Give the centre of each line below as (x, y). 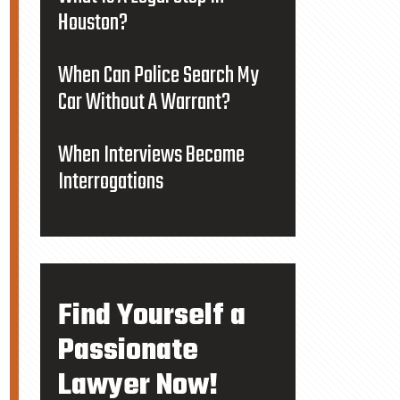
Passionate (128, 351)
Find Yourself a (151, 317)
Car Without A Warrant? (144, 103)
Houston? (92, 23)
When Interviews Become (151, 155)
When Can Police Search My (158, 76)
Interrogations (110, 182)
